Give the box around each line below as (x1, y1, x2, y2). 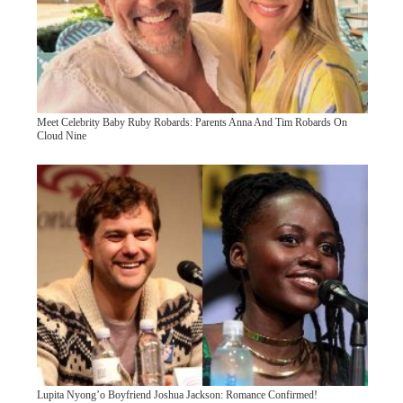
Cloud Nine (36, 129, 86, 142)
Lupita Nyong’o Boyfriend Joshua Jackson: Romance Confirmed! (36, 388, 318, 401)
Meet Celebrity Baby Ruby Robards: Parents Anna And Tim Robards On (36, 115, 347, 129)
